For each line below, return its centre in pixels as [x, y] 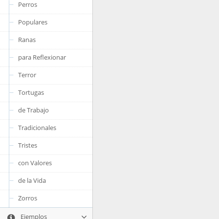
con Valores [35, 163]
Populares [33, 22]
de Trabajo [33, 110]
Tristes [28, 145]
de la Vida [32, 180]
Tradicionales [37, 128]
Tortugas [31, 92]
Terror [27, 75]
